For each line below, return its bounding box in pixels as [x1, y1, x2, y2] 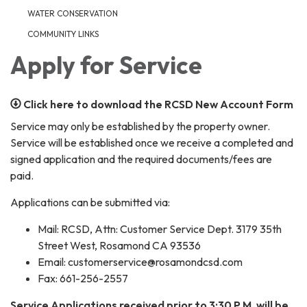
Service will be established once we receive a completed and [10, 135, 293, 149]
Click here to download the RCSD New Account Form [23, 97, 296, 111]
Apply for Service [10, 49, 202, 80]
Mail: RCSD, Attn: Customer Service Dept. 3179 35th [38, 221, 282, 236]
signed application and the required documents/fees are [10, 151, 272, 166]
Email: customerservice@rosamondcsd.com [38, 254, 243, 269]
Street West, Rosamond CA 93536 [38, 238, 201, 252]
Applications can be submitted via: [10, 195, 170, 209]
